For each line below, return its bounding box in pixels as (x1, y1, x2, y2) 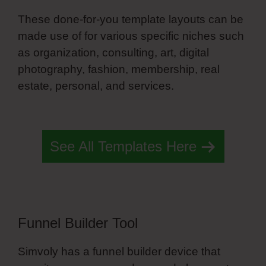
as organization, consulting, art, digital (18, 46, 209, 59)
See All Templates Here (49, 138, 197, 154)
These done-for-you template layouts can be (18, 13, 243, 26)
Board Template (18, 96, 99, 109)
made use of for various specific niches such (18, 30, 244, 43)
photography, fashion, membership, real (18, 63, 220, 76)
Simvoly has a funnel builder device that (18, 245, 220, 258)
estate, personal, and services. (18, 80, 177, 93)
